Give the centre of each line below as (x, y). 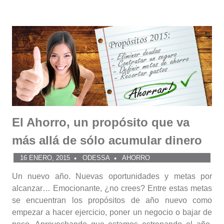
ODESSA (96, 157)
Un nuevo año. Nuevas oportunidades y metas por (112, 176)
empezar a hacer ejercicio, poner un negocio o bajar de (112, 212)
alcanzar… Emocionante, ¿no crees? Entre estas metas (112, 188)
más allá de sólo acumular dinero (107, 140)
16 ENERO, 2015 (45, 157)
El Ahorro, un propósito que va (101, 122)
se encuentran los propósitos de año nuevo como (112, 200)
